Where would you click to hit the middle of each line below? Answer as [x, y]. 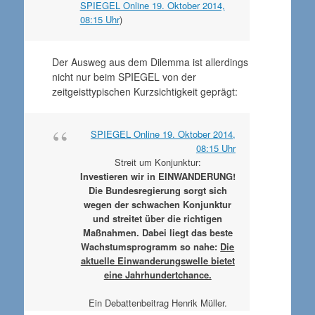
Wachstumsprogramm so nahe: [151, 246]
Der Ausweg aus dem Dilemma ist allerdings [150, 62]
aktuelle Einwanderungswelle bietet [157, 261]
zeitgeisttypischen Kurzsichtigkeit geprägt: [144, 91]
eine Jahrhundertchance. [157, 275]
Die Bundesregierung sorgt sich [157, 190]
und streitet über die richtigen [158, 218]
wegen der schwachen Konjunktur [158, 204]
